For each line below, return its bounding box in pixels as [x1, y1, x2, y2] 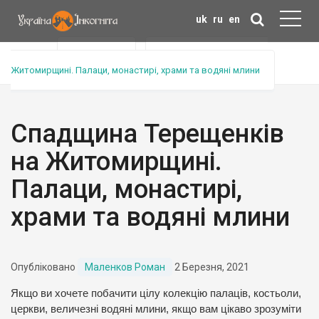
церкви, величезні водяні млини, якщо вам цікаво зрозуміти [11, 303, 301, 315]
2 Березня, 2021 [172, 261, 249, 273]
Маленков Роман [85, 261, 165, 273]
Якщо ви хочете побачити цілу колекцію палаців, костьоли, [11, 288, 301, 299]
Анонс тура [72, 51, 121, 62]
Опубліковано [11, 261, 78, 273]
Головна [11, 51, 48, 62]
